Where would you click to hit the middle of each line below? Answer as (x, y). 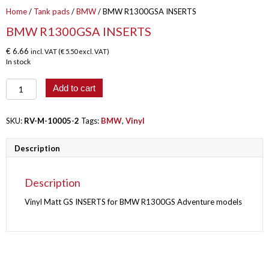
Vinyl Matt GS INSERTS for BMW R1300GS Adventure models (133, 202)
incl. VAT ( (46, 51)
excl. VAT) (93, 51)
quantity (22, 116)
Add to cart (74, 88)
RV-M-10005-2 (52, 121)
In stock (18, 62)
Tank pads (52, 11)
